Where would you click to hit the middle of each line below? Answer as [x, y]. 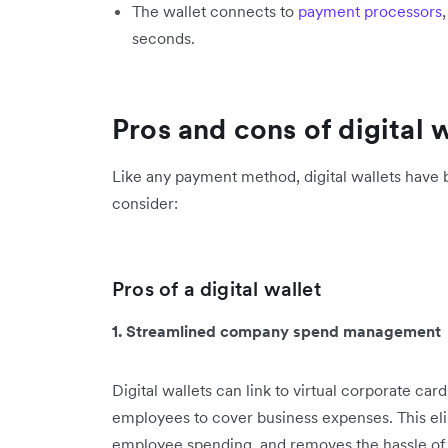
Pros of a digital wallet [216, 289]
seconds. [163, 38]
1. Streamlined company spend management [276, 331]
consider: [145, 203]
